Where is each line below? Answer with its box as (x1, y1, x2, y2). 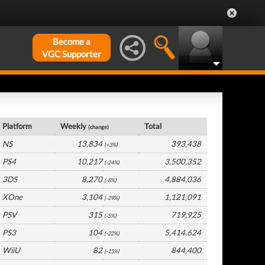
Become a (53, 36, 91, 47)
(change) (88, 124, 109, 130)
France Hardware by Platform (2, 104, 123, 115)
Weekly (60, 121, 89, 131)
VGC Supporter (42, 49, 101, 59)
